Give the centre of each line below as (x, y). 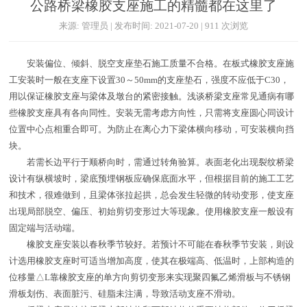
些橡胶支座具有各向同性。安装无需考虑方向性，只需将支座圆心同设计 (152, 113)
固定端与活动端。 (45, 228)
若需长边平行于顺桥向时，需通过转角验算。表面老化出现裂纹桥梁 (152, 162)
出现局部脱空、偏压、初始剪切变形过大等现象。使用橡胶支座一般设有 (152, 212)
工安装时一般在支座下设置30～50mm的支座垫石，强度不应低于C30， (149, 80)
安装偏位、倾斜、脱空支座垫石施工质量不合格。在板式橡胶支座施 (152, 64)
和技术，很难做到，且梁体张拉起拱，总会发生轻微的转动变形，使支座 (152, 195)
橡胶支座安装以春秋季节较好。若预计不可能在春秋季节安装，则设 (152, 245)
